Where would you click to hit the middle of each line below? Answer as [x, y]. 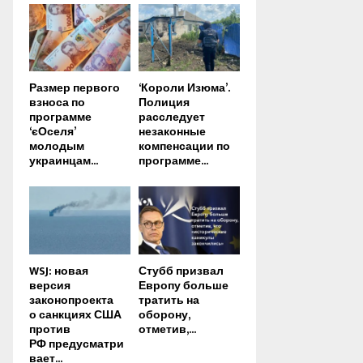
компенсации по [184, 147]
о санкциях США [75, 314]
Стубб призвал [181, 271]
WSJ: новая [59, 271]
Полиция [164, 103]
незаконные [172, 132]
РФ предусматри [77, 344]
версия [50, 285]
